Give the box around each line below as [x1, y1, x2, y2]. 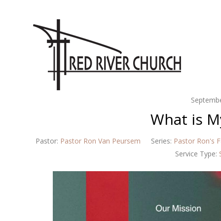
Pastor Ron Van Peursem [60, 136, 141, 146]
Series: [151, 136, 172, 146]
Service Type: [175, 149, 218, 158]
